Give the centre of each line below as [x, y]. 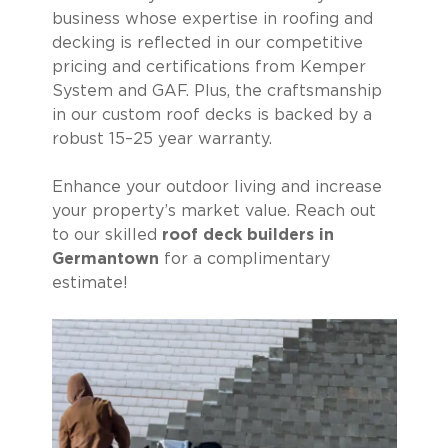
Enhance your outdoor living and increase [216, 187]
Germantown [105, 259]
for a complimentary [244, 259]
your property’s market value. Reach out [213, 211]
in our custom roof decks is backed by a [211, 115]
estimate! [89, 283]
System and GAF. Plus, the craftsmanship [216, 91]
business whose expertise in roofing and [212, 19]
